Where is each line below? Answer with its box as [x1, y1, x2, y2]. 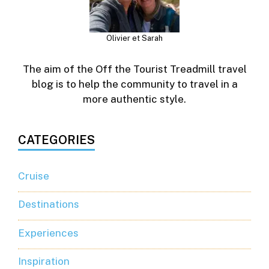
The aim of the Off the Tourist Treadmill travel [22, 62, 247, 75]
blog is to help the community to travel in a [31, 77, 238, 90]
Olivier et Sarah [106, 33, 163, 43]
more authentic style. [83, 92, 186, 105]
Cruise [18, 169, 49, 182]
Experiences [18, 226, 79, 239]
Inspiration [18, 255, 70, 268]
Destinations [18, 198, 79, 211]
